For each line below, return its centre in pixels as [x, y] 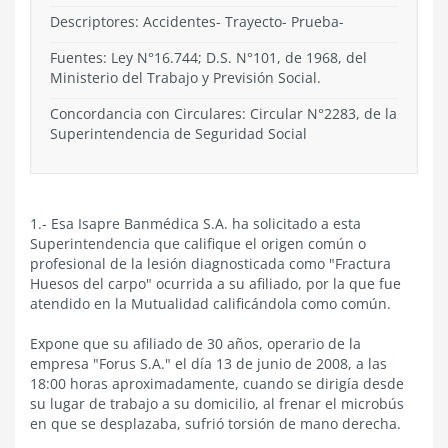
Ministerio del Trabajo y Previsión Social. [185, 77]
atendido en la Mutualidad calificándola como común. [210, 303]
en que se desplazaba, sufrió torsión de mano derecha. [215, 423]
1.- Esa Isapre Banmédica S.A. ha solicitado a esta [195, 223]
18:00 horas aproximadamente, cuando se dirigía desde [217, 383]
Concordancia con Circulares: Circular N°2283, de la [223, 113]
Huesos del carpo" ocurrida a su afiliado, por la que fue [215, 283]
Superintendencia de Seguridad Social [178, 133]
